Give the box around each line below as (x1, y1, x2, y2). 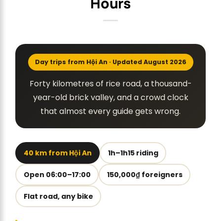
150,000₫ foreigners (107, 169, 183, 180)
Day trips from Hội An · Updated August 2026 (35, 58, 186, 67)
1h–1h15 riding (108, 147, 158, 158)
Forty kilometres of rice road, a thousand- (29, 78, 192, 90)
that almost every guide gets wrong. (40, 106, 181, 117)
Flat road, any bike (23, 191, 93, 201)
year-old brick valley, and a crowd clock (33, 92, 188, 104)
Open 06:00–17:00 (23, 169, 91, 180)
